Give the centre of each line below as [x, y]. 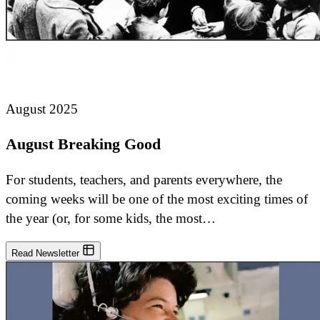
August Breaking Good [83, 144]
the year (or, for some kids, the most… [111, 218]
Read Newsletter [47, 253]
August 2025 [42, 109]
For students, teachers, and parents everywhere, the [144, 179]
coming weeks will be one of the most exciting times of [157, 199]
